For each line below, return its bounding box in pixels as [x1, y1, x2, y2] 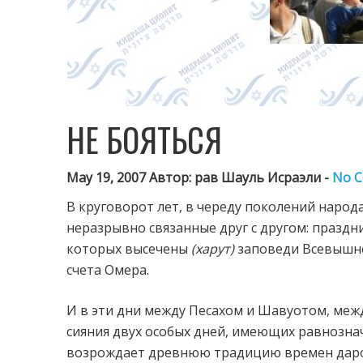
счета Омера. [66, 261, 149, 279]
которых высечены [66, 240, 191, 258]
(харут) [191, 240, 234, 258]
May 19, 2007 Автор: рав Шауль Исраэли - [66, 169, 332, 186]
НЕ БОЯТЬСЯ [66, 115, 222, 164]
